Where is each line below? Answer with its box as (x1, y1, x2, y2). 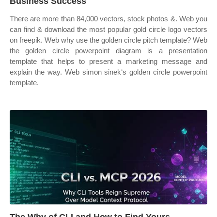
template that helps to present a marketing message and (10, 57, 207, 65)
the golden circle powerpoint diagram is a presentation (10, 46, 207, 55)
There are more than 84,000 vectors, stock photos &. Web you (10, 15, 207, 23)
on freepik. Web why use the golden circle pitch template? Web (10, 36, 207, 44)
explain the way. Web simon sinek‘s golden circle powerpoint (10, 68, 207, 76)
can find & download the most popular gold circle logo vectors (10, 25, 207, 33)
